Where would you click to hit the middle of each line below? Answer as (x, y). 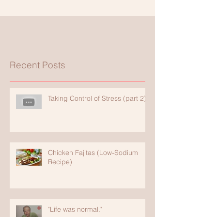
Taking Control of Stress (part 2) (97, 99)
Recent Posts (38, 65)
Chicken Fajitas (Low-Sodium (93, 153)
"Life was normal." (75, 209)
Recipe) (60, 162)
